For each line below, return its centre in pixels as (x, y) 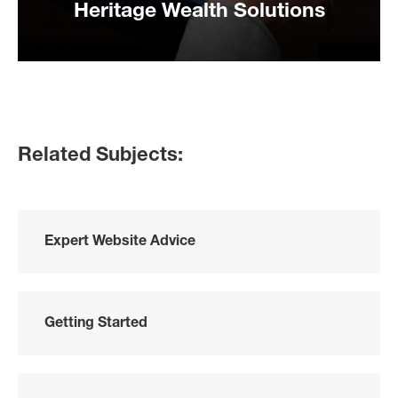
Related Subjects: (100, 154)
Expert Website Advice (120, 240)
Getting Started (96, 322)
